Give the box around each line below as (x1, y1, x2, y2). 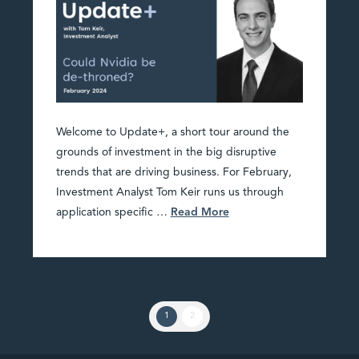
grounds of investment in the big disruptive (55, 147, 276, 159)
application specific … (55, 207, 171, 219)
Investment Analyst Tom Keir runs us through (55, 187, 284, 199)
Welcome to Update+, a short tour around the (55, 127, 289, 139)
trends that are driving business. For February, (55, 167, 292, 179)
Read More (170, 207, 229, 219)
